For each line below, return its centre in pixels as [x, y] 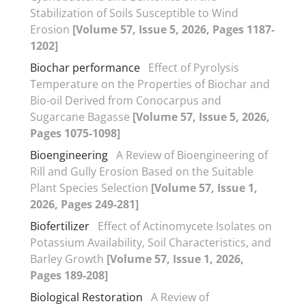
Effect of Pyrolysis [194, 67]
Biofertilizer [60, 226]
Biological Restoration [86, 297]
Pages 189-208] [69, 275]
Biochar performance [85, 67]
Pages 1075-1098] [75, 133]
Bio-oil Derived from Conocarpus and [126, 100]
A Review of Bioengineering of [192, 155]
